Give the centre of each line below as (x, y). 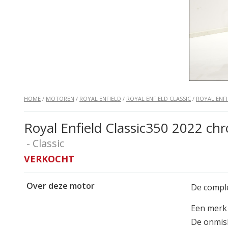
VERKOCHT (49, 159)
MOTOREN (60, 98)
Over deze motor (61, 186)
